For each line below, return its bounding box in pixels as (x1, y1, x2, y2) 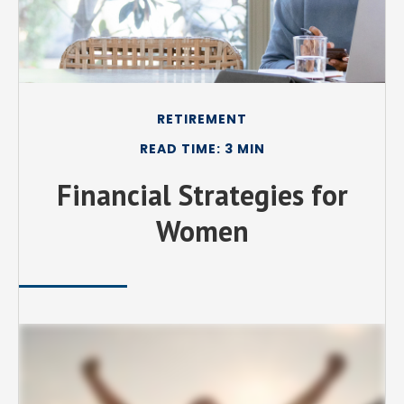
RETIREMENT (157, 110, 247, 129)
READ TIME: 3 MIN (139, 140, 265, 159)
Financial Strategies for (56, 176, 348, 215)
